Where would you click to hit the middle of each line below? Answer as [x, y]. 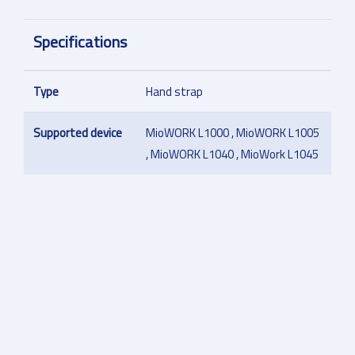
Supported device [78, 133]
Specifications [80, 42]
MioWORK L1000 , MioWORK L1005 [233, 133]
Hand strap [174, 92]
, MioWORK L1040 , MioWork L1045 [232, 155]
